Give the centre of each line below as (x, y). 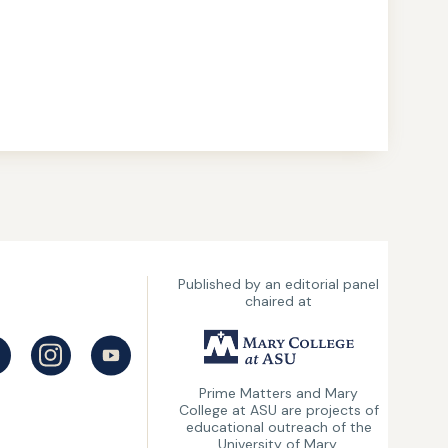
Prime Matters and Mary (279, 392)
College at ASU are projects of (278, 409)
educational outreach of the (278, 426)
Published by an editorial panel (279, 283)
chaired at (279, 300)
